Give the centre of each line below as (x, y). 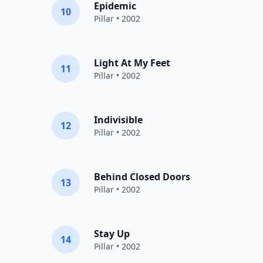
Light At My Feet (132, 63)
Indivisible (118, 120)
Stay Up (112, 234)
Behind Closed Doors (142, 177)
